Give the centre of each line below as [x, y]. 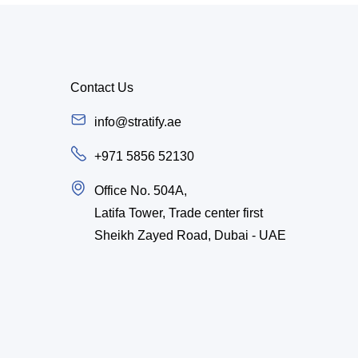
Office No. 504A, [141, 190]
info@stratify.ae [138, 121]
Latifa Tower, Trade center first [179, 213]
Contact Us [102, 88]
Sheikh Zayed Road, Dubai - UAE [191, 235]
